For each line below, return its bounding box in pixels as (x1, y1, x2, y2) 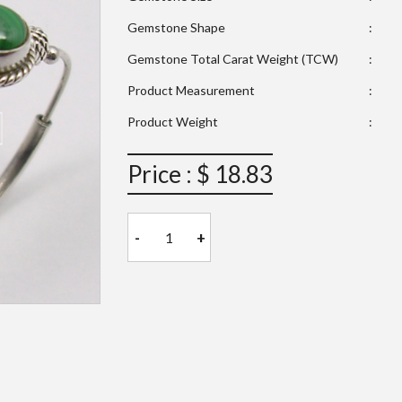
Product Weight (127, 114, 218, 130)
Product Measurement (127, 83, 255, 99)
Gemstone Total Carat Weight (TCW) (127, 51, 338, 67)
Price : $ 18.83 (127, 160, 273, 189)
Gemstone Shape (127, 20, 225, 36)
